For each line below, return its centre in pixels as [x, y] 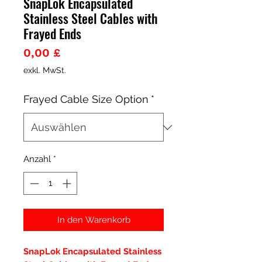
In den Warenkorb [94, 220]
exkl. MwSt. [45, 70]
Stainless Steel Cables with [91, 18]
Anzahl [37, 159]
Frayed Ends [52, 33]
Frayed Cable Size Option [86, 99]
